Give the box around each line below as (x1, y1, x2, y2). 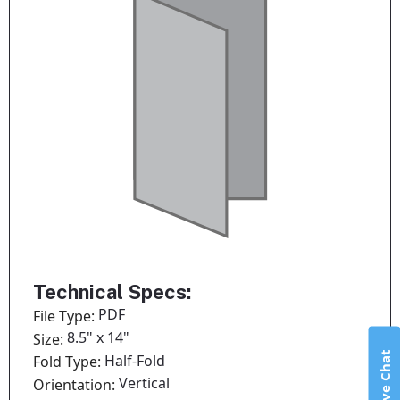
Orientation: (33, 375, 120, 396)
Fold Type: (33, 352, 105, 372)
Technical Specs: (33, 280, 192, 304)
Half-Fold (104, 350, 166, 371)
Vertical (119, 373, 171, 394)
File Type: (33, 305, 99, 326)
